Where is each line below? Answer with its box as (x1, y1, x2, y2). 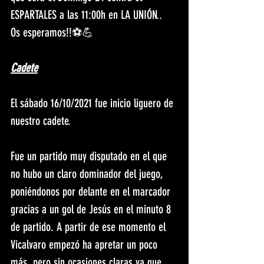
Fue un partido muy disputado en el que (11, 149, 170, 164)
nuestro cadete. (11, 114, 74, 128)
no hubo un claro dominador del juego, (11, 167, 166, 181)
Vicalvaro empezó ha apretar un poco (11, 237, 160, 252)
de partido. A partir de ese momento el (11, 220, 169, 235)
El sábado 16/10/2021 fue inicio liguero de (11, 96, 176, 111)
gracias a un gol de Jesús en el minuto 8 (11, 202, 174, 217)
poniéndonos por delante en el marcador (11, 184, 173, 199)
